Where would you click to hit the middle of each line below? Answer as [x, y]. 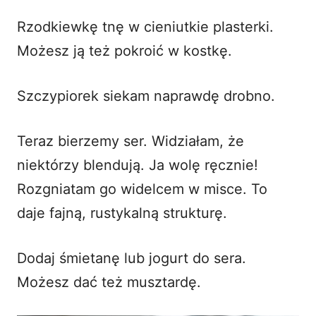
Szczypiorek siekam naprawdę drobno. [146, 96]
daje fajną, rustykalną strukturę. [122, 213]
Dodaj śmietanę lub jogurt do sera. [132, 258]
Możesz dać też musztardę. [109, 282]
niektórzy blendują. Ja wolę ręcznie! [138, 165]
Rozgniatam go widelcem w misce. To [142, 189]
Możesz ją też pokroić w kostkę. [124, 50]
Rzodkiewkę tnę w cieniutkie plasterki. [145, 26]
